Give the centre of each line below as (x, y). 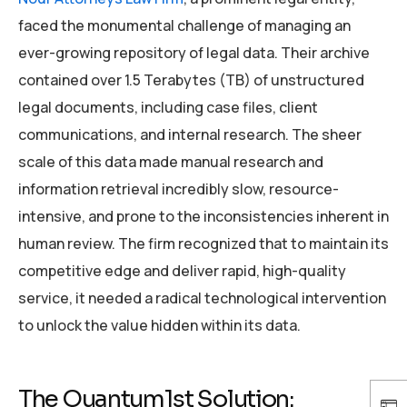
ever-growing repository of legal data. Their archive (194, 52)
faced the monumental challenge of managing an (184, 25)
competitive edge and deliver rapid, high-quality (182, 270)
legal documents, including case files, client (168, 107)
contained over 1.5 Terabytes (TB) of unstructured (191, 79)
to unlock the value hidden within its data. (159, 325)
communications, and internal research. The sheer (190, 134)
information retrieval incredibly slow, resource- (179, 189)
